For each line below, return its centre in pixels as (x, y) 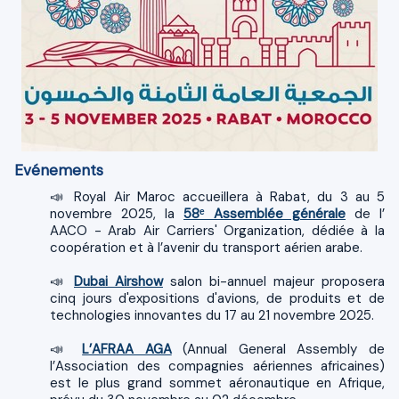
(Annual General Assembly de (278, 349)
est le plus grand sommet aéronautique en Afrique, (217, 383)
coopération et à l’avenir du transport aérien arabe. (206, 247)
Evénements (59, 170)
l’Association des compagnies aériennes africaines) (217, 366)
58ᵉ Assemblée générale (265, 213)
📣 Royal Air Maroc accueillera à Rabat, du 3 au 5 (59, 196)
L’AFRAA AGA (127, 349)
